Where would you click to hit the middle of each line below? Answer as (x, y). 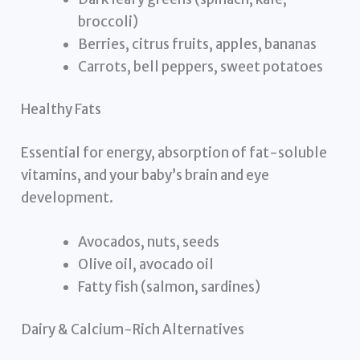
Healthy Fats (61, 110)
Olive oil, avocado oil (146, 264)
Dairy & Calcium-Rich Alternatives (133, 330)
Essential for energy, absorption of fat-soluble (174, 152)
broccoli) (108, 21)
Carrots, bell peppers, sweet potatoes (201, 66)
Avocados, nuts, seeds (149, 241)
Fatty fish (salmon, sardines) (170, 286)
